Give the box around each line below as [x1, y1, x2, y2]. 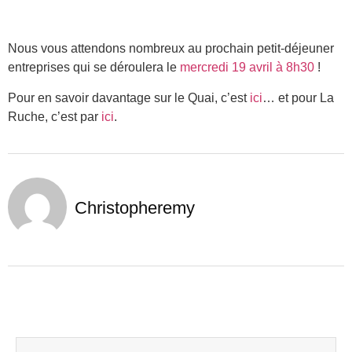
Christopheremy [75, 198, 195, 218]
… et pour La [262, 90, 334, 104]
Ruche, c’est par [8, 109, 101, 123]
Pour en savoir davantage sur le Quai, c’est [8, 90, 250, 104]
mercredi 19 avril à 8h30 [180, 60, 314, 75]
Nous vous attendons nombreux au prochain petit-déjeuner [8, 42, 334, 56]
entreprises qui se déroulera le [8, 60, 180, 75]
